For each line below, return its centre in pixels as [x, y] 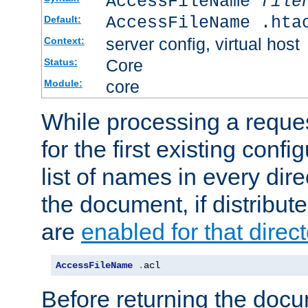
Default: [62, 19]
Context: [64, 40]
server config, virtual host [202, 44]
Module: [63, 83]
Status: [60, 62]
